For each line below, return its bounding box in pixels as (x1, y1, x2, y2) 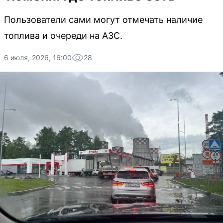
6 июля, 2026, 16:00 (4, 53, 72, 62)
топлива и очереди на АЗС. (4, 30, 122, 41)
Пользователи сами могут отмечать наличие (4, 14, 203, 25)
